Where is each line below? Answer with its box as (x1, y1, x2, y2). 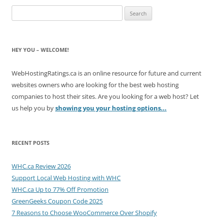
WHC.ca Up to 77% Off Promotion (12, 185, 108, 194)
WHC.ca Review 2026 (12, 162, 71, 170)
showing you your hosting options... (55, 104, 167, 112)
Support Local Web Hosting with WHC (12, 173, 121, 182)
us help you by (12, 104, 55, 112)
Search (11, 6, 31, 15)
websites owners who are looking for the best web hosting (12, 80, 179, 89)
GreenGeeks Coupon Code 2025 (12, 197, 103, 205)
